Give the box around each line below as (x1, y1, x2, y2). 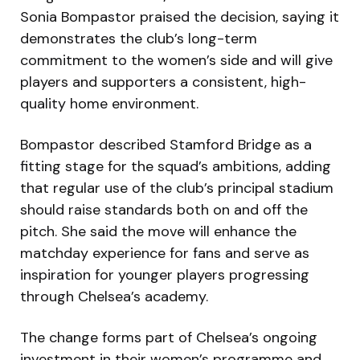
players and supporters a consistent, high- (20, 72, 306, 92)
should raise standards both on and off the (20, 199, 308, 219)
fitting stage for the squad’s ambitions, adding (20, 156, 331, 176)
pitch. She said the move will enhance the (20, 221, 297, 241)
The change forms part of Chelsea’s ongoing (20, 327, 317, 347)
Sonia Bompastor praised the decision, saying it (20, 6, 339, 27)
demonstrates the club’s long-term (20, 28, 257, 48)
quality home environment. (20, 93, 198, 113)
